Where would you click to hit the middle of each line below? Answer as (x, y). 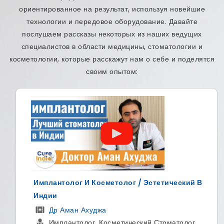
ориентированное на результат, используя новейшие (112, 9)
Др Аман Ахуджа (73, 210)
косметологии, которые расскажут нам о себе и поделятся (112, 59)
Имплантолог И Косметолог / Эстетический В (113, 183)
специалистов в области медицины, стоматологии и (112, 47)
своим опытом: (112, 72)
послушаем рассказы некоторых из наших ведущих (112, 34)
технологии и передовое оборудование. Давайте (112, 22)
